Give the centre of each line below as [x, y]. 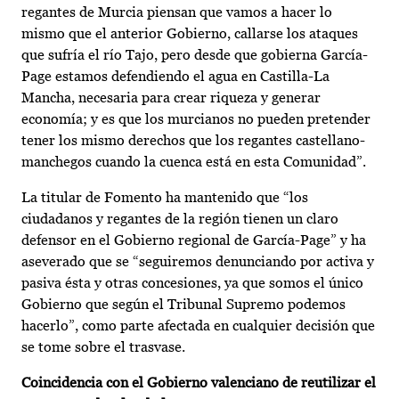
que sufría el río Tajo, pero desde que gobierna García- [195, 55]
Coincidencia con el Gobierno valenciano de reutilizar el [199, 383]
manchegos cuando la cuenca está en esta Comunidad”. [194, 162]
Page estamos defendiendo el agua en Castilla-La [175, 77]
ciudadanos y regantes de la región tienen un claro [180, 219]
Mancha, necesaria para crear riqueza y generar [171, 98]
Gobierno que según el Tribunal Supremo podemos [183, 305]
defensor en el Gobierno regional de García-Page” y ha [194, 240]
